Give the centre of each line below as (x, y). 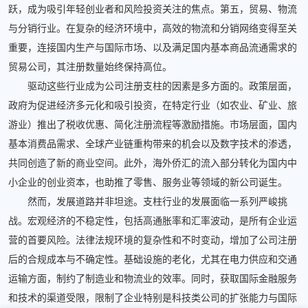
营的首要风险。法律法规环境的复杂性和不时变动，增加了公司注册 (153, 240)
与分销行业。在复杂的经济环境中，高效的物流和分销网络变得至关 (153, 28)
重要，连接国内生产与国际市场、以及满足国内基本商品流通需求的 (153, 47)
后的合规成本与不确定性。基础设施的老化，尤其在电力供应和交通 (153, 259)
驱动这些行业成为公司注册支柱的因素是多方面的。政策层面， (153, 86)
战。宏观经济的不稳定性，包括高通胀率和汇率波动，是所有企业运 (153, 221)
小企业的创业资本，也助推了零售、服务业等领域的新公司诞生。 (148, 182)
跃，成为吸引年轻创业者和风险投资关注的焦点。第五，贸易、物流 (153, 9)
